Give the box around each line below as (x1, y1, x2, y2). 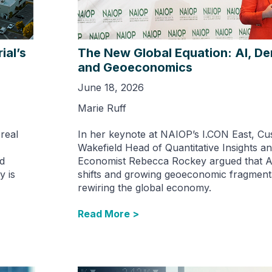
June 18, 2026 (77, 81, 144, 93)
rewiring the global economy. (77, 181, 211, 194)
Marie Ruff (77, 101, 126, 114)
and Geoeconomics (77, 59, 192, 75)
